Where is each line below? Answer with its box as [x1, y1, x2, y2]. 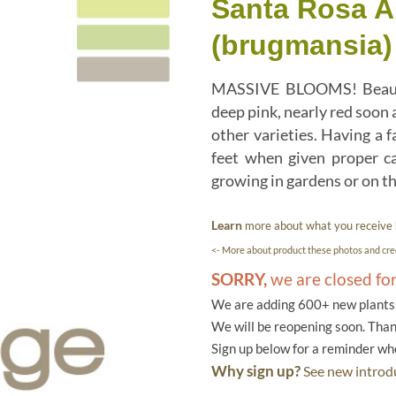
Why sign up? [211, 361, 301, 380]
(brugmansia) [211, 29, 392, 61]
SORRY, [211, 268, 267, 289]
